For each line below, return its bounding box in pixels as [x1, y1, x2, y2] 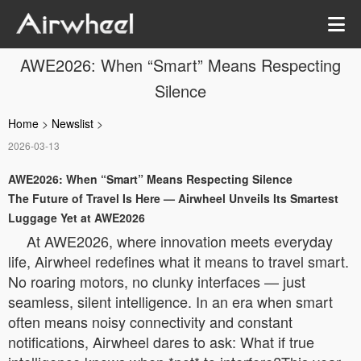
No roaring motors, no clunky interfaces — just [8, 271, 305, 292]
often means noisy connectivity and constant [8, 311, 293, 332]
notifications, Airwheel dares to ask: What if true [8, 331, 314, 352]
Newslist [52, 115, 93, 131]
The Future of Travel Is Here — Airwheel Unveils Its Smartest [8, 190, 338, 206]
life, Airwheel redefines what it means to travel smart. [8, 251, 349, 272]
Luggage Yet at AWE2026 [8, 210, 145, 226]
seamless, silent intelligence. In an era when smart [8, 291, 333, 312]
